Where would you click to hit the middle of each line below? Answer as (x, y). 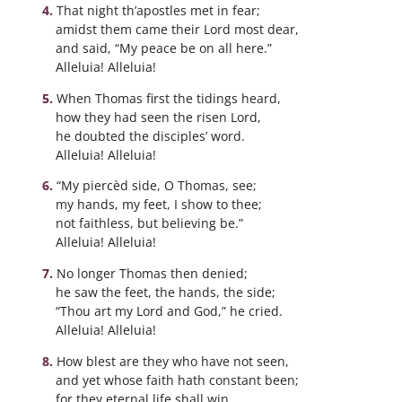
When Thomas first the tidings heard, (168, 98)
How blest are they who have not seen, (172, 361)
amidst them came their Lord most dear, (177, 30)
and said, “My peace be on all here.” (164, 48)
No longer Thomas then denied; (152, 274)
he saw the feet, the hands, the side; (166, 293)
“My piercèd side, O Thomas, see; (156, 186)
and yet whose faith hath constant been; (177, 380)
